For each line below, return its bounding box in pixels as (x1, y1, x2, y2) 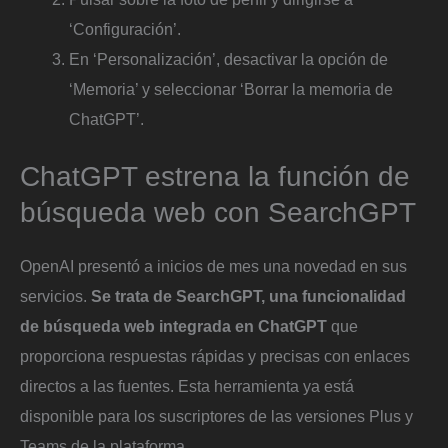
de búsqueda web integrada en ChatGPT (20, 317, 331, 336)
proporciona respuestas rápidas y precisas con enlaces (20, 347, 410, 366)
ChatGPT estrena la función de (20, 161, 410, 193)
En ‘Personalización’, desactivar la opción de (69, 50, 389, 69)
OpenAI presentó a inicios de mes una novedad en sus (20, 257, 407, 276)
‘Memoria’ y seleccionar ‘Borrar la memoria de (69, 80, 394, 99)
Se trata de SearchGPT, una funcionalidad (91, 287, 406, 306)
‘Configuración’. (69, 20, 182, 39)
